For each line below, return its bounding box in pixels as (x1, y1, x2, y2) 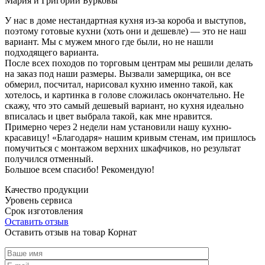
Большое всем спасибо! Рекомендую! (5, 164, 154, 174)
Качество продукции (5, 184, 89, 195)
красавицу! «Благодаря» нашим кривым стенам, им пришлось (5, 132, 256, 143)
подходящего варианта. (5, 47, 99, 57)
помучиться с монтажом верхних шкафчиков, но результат (5, 143, 241, 153)
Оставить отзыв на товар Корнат (5, 227, 137, 237)
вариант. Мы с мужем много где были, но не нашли (5, 36, 214, 47)
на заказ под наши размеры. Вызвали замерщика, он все (5, 68, 231, 79)
